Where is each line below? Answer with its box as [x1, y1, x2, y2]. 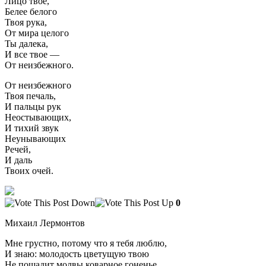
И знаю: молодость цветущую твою [5, 248, 149, 259]
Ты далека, [5, 38, 48, 49]
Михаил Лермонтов [5, 217, 85, 228]
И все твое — [5, 49, 59, 59]
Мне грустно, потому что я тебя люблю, [5, 237, 167, 248]
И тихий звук [5, 122, 59, 133]
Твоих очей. [5, 165, 53, 176]
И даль [5, 154, 32, 165]
